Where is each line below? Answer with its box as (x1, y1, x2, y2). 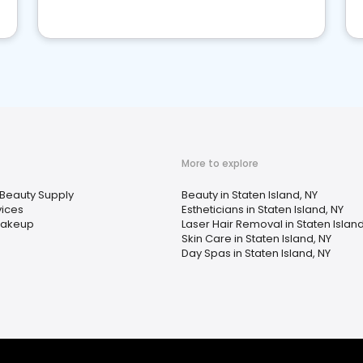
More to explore (181, 156, 258, 170)
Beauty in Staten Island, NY (181, 187, 318, 203)
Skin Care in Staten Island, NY (181, 231, 331, 246)
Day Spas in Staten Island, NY (181, 246, 331, 261)
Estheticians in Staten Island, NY (181, 202, 344, 217)
